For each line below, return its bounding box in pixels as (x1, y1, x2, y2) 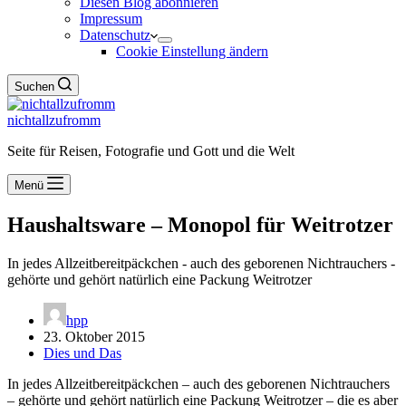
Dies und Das (43, 344, 121, 361)
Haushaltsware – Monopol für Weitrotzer (7, 212, 393, 237)
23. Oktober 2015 (43, 328, 145, 344)
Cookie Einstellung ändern (116, 43, 268, 59)
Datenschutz (80, 27, 150, 43)
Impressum (80, 11, 142, 26)
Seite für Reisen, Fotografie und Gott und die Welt (7, 143, 295, 159)
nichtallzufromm (7, 112, 101, 128)
